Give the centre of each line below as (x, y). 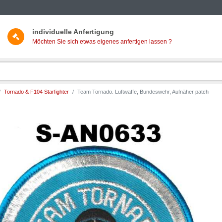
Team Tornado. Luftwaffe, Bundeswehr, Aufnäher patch (143, 92)
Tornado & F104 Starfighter (36, 92)
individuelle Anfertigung (73, 32)
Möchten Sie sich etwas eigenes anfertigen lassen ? (102, 42)
